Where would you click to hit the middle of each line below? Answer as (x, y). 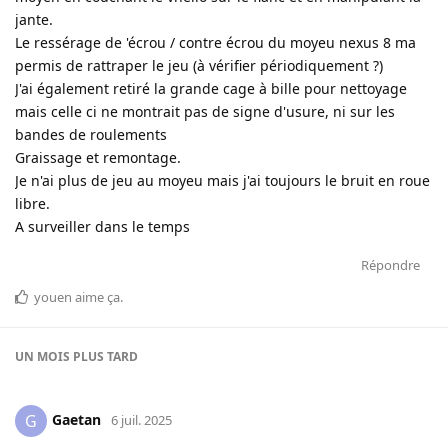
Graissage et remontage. (98, 157)
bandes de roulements (91, 134)
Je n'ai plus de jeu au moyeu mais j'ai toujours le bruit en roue (222, 180)
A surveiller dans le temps (102, 226)
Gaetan (76, 419)
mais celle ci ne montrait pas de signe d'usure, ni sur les (205, 111)
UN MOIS (42, 356)
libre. (32, 203)
